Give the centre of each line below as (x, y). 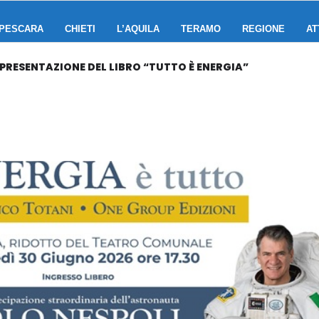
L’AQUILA (138, 29)
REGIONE (263, 29)
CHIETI (80, 29)
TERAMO (201, 29)
